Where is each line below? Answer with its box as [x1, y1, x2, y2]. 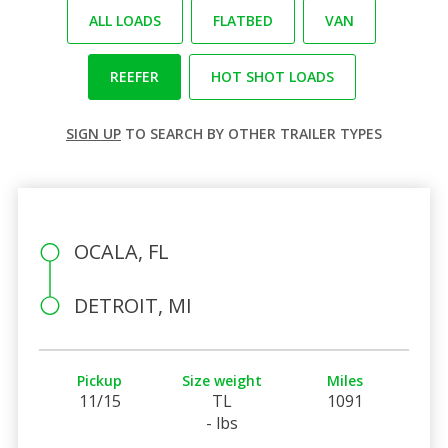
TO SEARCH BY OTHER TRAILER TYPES [121, 123, 382, 143]
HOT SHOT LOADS [210, 66, 334, 86]
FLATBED [213, 10, 273, 30]
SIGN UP [66, 123, 121, 143]
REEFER [109, 66, 159, 86]
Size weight [182, 370, 263, 390]
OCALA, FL [73, 237, 169, 265]
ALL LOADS [89, 10, 161, 30]
